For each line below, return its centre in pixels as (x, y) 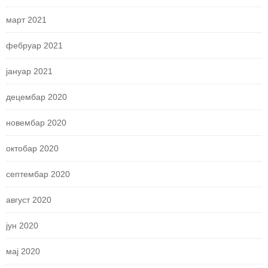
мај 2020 (23, 252)
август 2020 (29, 200)
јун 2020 (22, 226)
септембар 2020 (38, 174)
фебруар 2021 (34, 46)
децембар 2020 (36, 97)
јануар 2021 (29, 71)
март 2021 (26, 20)
